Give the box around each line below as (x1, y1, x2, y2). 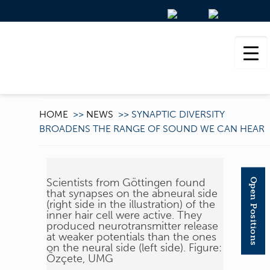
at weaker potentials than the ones (46, 230, 217, 243)
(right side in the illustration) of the (46, 198, 216, 211)
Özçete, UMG (46, 252, 114, 265)
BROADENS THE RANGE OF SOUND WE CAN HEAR (39, 123, 265, 134)
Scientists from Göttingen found (46, 176, 206, 189)
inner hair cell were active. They (46, 209, 202, 222)
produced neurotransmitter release (46, 219, 219, 233)
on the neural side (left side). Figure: (46, 241, 222, 254)
